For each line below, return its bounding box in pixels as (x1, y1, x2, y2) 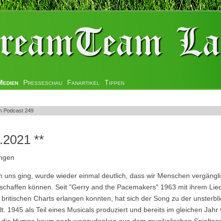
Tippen (105, 78, 124, 86)
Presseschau (23, 78, 62, 86)
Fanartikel (67, 78, 100, 86)
